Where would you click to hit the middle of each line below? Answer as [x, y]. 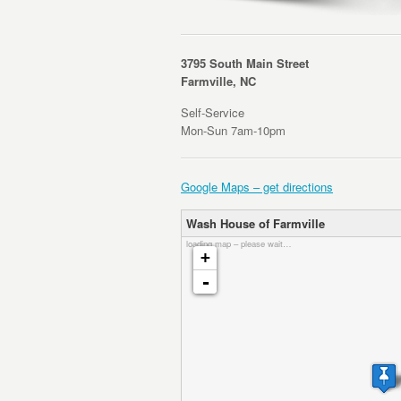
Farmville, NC [218, 81]
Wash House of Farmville [256, 224]
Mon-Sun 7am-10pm [233, 130]
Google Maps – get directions [257, 187]
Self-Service [213, 112]
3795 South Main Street [245, 63]
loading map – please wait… [239, 244]
